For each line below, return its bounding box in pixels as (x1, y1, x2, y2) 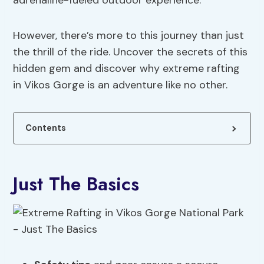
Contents (25, 123, 67, 134)
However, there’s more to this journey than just (13, 28, 245, 43)
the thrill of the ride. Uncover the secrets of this (13, 45, 248, 60)
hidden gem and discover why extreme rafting (13, 61, 240, 76)
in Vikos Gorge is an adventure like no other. (13, 78, 228, 93)
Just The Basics (13, 170, 140, 198)
